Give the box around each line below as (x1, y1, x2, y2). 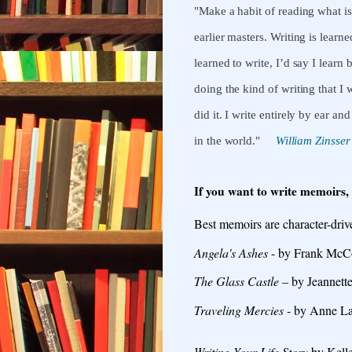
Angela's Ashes (194, 244, 268, 261)
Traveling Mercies (194, 301, 284, 318)
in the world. (194, 134, 256, 148)
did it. (194, 108, 225, 122)
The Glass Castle (194, 273, 279, 290)
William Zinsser (275, 134, 350, 148)
